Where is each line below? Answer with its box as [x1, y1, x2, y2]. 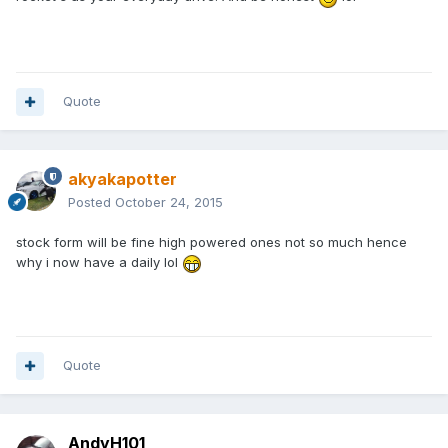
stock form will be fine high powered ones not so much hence [16, 234, 407, 251]
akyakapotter [68, 169, 177, 190]
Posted [68, 194, 115, 211]
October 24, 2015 [115, 194, 223, 211]
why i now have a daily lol [16, 254, 182, 271]
